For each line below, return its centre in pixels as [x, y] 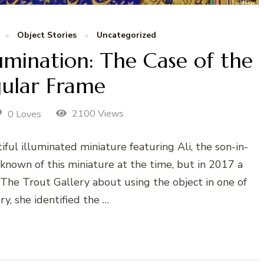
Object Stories [47, 35]
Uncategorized [126, 35]
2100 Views [96, 113]
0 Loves [24, 114]
